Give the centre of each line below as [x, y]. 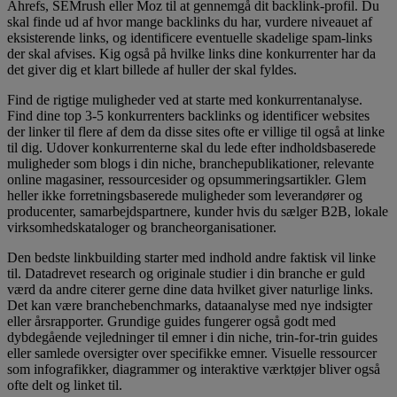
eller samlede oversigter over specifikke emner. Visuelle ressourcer [192, 354]
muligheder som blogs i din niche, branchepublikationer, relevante [191, 164]
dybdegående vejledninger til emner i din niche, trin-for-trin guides [192, 338]
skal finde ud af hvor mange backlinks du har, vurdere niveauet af [190, 22]
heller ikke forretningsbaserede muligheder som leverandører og [185, 196]
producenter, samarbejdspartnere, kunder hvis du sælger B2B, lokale [198, 212]
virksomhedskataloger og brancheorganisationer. [142, 228]
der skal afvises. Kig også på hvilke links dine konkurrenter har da [191, 54]
